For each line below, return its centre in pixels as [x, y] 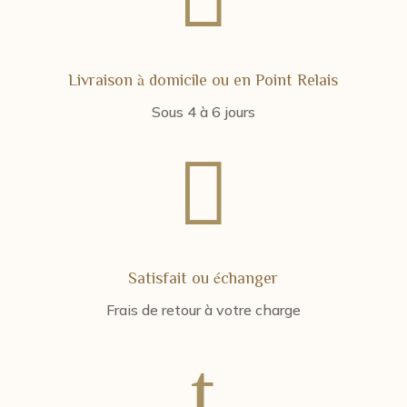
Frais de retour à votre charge [203, 310]
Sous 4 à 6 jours [203, 112]
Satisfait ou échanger [203, 277]
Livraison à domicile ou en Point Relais [203, 79]
